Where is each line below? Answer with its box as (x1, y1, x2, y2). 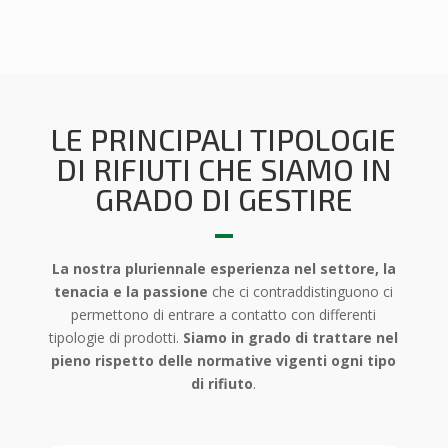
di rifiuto (191, 374, 254, 394)
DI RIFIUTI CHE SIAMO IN (55, 151, 392, 188)
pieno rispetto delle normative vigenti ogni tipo (51, 351, 397, 371)
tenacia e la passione (54, 282, 209, 302)
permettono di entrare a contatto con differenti (71, 305, 377, 325)
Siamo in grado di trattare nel (183, 328, 399, 348)
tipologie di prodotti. (49, 328, 184, 348)
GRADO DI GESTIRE (94, 181, 353, 218)
